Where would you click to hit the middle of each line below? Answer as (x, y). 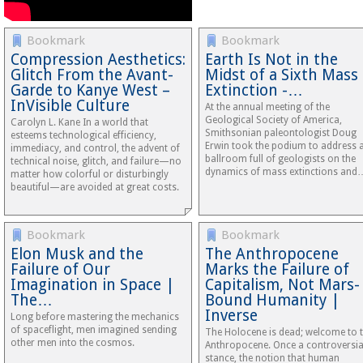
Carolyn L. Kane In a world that (79, 122)
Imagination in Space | (92, 285)
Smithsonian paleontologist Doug (281, 133)
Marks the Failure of (277, 269)
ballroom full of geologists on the (280, 159)
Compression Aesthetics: (98, 60)
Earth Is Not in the (271, 60)
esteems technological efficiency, (83, 135)
